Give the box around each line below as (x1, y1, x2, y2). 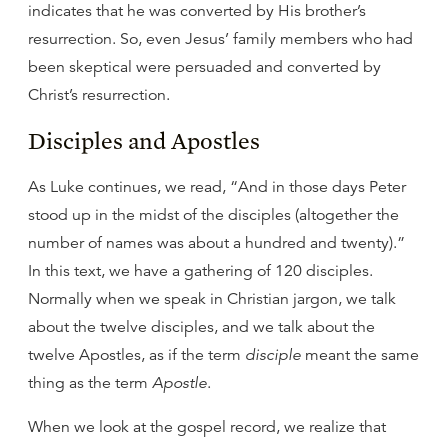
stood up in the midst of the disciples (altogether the (28, 205, 399, 225)
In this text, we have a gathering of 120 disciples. (28, 261, 373, 281)
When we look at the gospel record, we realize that (28, 417, 386, 437)
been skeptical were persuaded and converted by (28, 57, 381, 77)
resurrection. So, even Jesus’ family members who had (28, 29, 413, 49)
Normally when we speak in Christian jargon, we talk (28, 289, 396, 309)
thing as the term (28, 373, 152, 393)
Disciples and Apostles (28, 126, 260, 155)
